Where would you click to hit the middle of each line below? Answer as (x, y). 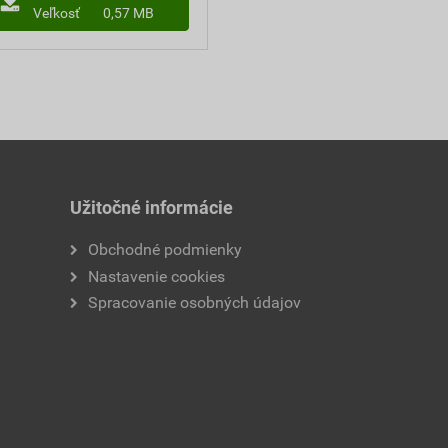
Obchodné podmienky (164, 250)
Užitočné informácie (151, 208)
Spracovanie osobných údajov (194, 303)
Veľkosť (57, 13)
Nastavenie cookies (156, 276)
